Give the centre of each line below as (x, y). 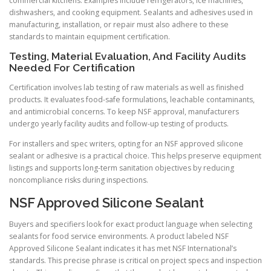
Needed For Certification (72, 68)
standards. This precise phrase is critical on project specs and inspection (135, 260)
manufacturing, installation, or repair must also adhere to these (119, 25)
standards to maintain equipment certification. (90, 37)
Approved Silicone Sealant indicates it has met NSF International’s (123, 248)
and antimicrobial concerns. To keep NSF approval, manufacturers (124, 112)
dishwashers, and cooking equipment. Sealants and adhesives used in (131, 13)
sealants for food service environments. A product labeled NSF (119, 236)
